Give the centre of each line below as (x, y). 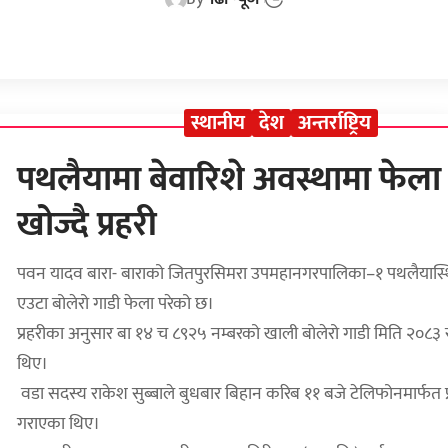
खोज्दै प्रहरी (90, 224)
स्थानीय (218, 123)
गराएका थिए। (58, 423)
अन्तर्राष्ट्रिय (334, 123)
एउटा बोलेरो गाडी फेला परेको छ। (115, 303)
